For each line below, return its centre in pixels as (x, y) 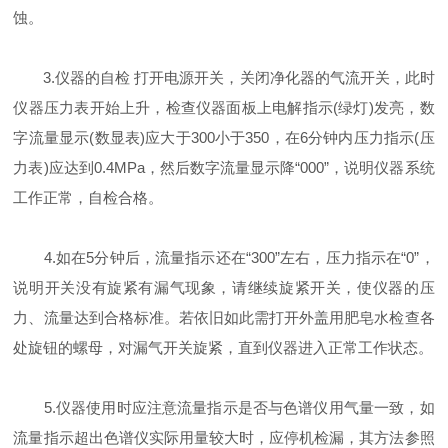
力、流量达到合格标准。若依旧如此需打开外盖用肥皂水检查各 (224, 317)
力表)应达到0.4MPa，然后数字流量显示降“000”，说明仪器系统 (224, 167)
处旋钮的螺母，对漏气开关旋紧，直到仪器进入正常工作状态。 (223, 347)
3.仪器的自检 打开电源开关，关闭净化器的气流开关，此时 (224, 77)
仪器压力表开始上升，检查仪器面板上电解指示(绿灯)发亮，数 (224, 107)
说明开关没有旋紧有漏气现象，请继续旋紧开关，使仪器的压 (224, 287)
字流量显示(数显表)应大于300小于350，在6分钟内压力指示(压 (224, 137)
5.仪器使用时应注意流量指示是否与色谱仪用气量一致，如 (224, 407)
